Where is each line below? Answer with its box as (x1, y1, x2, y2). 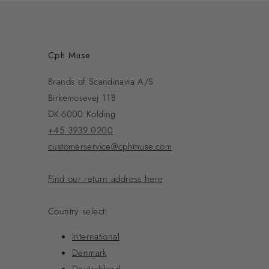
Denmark (72, 246, 107, 259)
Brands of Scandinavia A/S (48, 74, 154, 88)
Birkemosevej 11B (48, 91, 116, 104)
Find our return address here (48, 172, 163, 186)
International (72, 229, 119, 243)
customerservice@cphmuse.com (48, 139, 172, 153)
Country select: (48, 204, 108, 218)
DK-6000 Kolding (48, 107, 116, 121)
